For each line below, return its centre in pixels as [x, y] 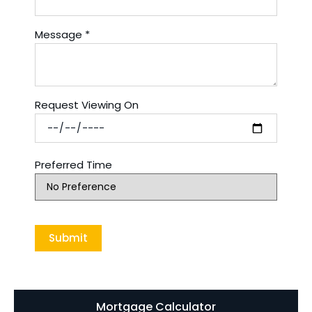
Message [58, 35]
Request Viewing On [87, 105]
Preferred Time [73, 165]
